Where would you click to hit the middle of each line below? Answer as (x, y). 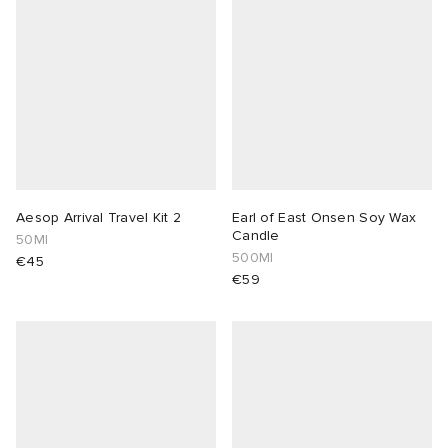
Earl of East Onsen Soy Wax (324, 218)
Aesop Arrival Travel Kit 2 (99, 218)
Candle (256, 236)
